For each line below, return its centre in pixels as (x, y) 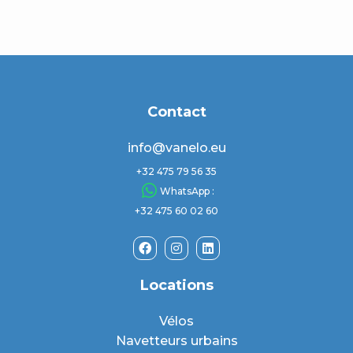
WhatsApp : (188, 191)
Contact (176, 111)
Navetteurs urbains (176, 340)
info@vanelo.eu (176, 147)
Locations (176, 285)
